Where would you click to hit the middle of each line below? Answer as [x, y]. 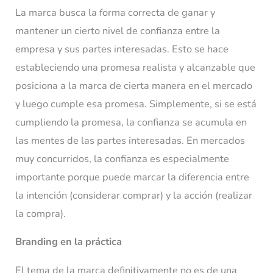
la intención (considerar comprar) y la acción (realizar [134, 195]
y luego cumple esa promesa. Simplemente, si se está [136, 104]
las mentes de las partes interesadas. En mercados [130, 140]
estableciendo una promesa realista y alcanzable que [136, 67]
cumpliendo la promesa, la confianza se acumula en [131, 122]
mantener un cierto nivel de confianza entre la [118, 30]
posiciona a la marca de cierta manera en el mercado [134, 85]
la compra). [41, 213]
